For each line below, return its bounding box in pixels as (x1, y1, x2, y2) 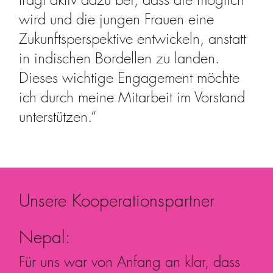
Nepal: (19, 225, 71, 249)
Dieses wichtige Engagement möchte (19, 68, 240, 88)
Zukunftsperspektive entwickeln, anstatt (19, 29, 247, 49)
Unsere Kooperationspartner (19, 189, 215, 212)
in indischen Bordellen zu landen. (19, 48, 220, 68)
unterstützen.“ (19, 107, 97, 127)
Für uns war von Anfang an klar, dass (19, 252, 241, 272)
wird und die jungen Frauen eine (19, 9, 214, 29)
